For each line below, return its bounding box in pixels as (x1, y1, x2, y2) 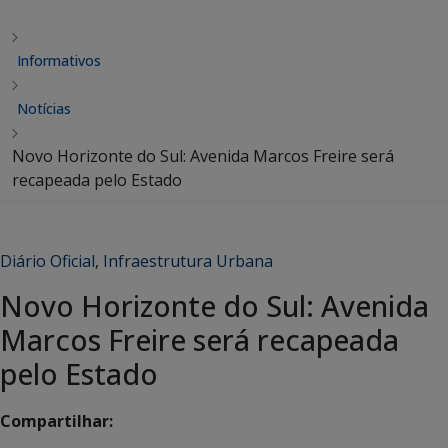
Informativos (17, 51, 101, 70)
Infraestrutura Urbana (103, 250, 273, 272)
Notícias (17, 99, 71, 118)
